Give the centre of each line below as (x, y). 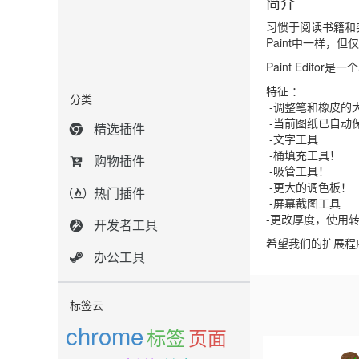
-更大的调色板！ (309, 187)
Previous (299, 346)
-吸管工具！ (298, 171)
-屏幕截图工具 (303, 203)
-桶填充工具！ (303, 155)
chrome (105, 335)
